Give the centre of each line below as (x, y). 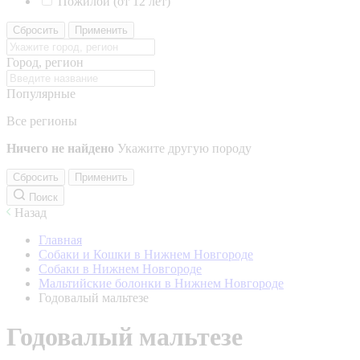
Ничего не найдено (60, 148)
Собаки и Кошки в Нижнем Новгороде (146, 254)
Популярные (41, 94)
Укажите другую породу (184, 148)
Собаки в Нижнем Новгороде (120, 269)
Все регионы (42, 121)
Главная (60, 240)
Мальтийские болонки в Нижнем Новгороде (161, 283)
